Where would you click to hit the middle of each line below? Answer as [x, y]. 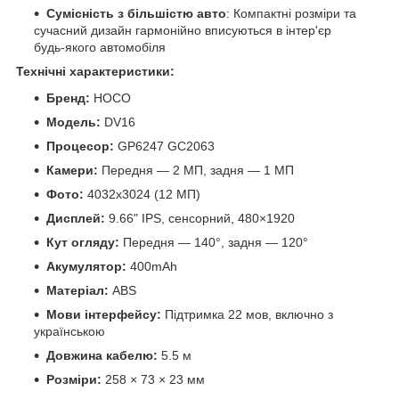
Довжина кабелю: [102, 355]
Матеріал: [77, 290]
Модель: [73, 122]
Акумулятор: [86, 266]
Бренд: [70, 98]
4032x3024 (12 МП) [142, 194]
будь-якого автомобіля [100, 48]
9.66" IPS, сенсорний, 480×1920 [200, 218]
